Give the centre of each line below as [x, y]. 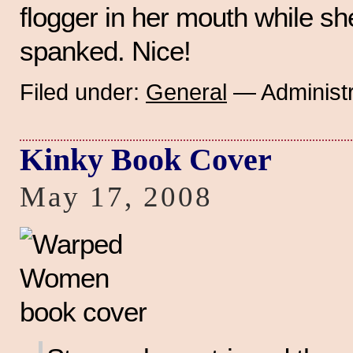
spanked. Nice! [105, 50]
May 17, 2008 [117, 197]
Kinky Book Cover [146, 160]
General [186, 92]
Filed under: [83, 92]
